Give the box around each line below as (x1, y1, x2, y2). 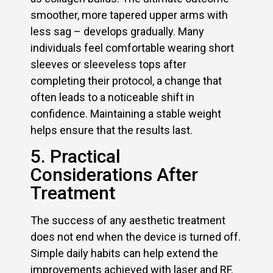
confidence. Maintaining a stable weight (30, 107, 221, 121)
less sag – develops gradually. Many (30, 25, 204, 38)
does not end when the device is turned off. (30, 230, 241, 243)
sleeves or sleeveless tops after (30, 58, 186, 71)
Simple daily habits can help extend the (30, 246, 218, 260)
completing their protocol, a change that (30, 74, 222, 88)
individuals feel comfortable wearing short (30, 41, 234, 55)
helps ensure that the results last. (30, 124, 193, 137)
